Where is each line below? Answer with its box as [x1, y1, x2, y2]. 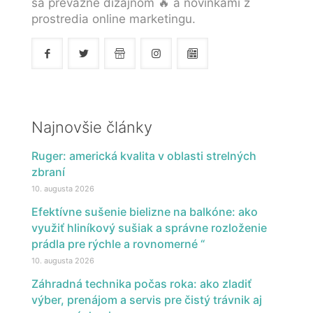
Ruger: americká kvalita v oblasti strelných [31, 149, 256, 163]
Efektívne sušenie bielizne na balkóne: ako [31, 205, 258, 219]
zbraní [31, 165, 65, 180]
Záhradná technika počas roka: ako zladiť [31, 277, 252, 291]
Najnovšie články [31, 118, 152, 137]
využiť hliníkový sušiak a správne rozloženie [31, 221, 267, 235]
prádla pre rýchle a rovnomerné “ [31, 237, 205, 252]
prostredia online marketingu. [31, 12, 196, 27]
